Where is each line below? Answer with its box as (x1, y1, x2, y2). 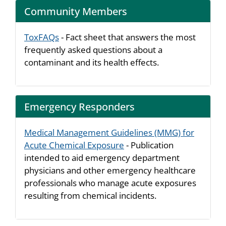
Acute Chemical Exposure (24, 139, 124, 151)
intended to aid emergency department (24, 152, 180, 163)
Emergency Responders (24, 99, 135, 114)
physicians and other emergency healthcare (24, 164, 196, 176)
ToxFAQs (24, 31, 59, 43)
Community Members (24, 4, 127, 18)
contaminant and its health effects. (24, 56, 159, 68)
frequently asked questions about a (24, 44, 162, 55)
